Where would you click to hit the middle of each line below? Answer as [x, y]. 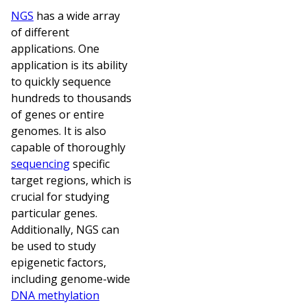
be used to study [53, 246]
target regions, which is [71, 180]
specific [90, 163]
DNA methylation [55, 295]
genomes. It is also [59, 131]
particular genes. [54, 213]
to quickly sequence [61, 81]
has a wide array [77, 15]
